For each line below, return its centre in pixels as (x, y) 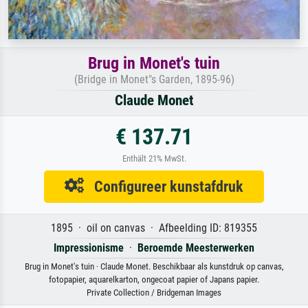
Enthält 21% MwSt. (154, 159)
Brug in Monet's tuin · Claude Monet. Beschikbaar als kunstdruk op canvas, (154, 267)
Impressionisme (89, 248)
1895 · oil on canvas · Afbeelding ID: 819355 (154, 228)
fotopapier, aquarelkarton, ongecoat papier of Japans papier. (154, 280)
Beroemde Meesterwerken (196, 248)
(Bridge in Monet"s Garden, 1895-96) (154, 80)
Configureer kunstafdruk (164, 187)
